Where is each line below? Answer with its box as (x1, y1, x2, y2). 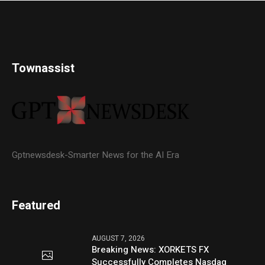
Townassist (12, 60, 75, 77)
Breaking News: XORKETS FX (92, 243, 209, 256)
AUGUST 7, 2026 (92, 232, 146, 244)
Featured (12, 196, 61, 214)
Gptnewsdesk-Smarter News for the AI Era (12, 148, 180, 161)
